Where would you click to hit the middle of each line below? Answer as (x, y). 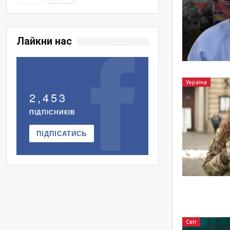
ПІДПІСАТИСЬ (62, 133)
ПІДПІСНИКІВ (53, 112)
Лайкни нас (44, 41)
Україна (197, 82)
